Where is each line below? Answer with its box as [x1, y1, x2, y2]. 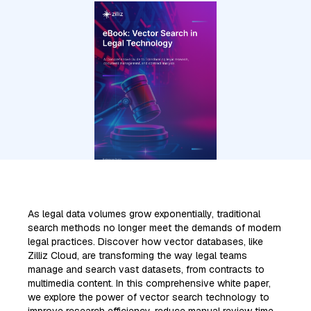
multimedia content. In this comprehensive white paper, [28, 277, 271, 290]
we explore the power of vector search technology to [28, 291, 269, 304]
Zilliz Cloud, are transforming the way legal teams [28, 249, 247, 262]
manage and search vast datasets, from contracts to [28, 263, 264, 276]
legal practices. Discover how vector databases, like [28, 235, 263, 249]
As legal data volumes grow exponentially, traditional [28, 208, 260, 221]
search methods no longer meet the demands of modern [28, 221, 281, 235]
